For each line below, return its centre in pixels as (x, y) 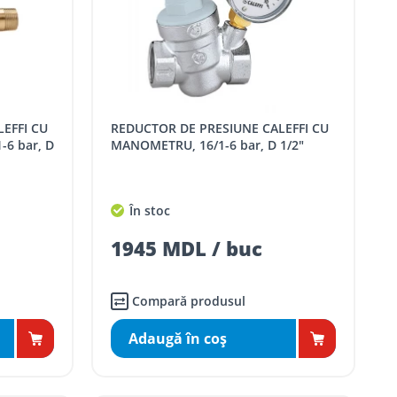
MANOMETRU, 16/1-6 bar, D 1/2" (208, 145)
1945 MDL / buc (187, 249)
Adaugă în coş (178, 339)
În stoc (148, 211)
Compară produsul (189, 301)
